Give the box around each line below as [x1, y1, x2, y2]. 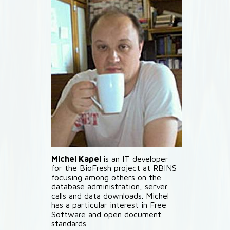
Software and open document [51, 209, 161, 219]
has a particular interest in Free [51, 200, 166, 209]
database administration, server [51, 182, 168, 191]
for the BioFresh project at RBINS [51, 163, 177, 172]
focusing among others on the [51, 172, 161, 182]
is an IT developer [103, 154, 168, 163]
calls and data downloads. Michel [51, 191, 169, 200]
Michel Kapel [51, 154, 103, 163]
